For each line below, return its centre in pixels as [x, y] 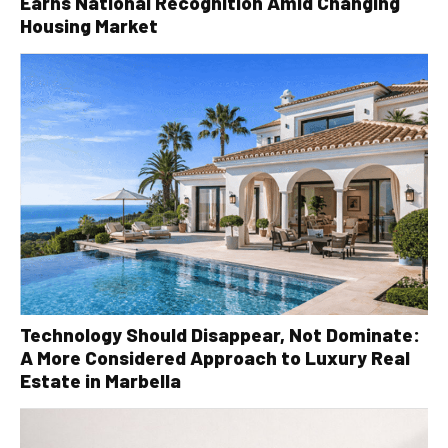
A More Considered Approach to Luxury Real [215, 357]
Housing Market [89, 25]
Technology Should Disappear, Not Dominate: [220, 334]
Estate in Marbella [100, 380]
